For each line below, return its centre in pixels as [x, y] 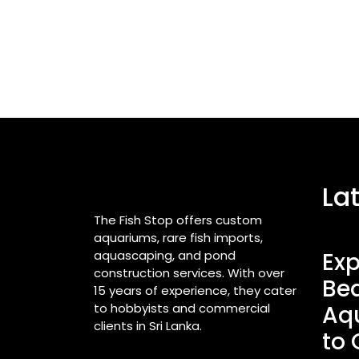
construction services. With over [189, 273]
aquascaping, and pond [165, 255]
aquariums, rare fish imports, [178, 238]
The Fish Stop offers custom [178, 220]
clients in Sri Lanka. [148, 326]
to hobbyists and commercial [182, 308]
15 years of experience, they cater [195, 290]
